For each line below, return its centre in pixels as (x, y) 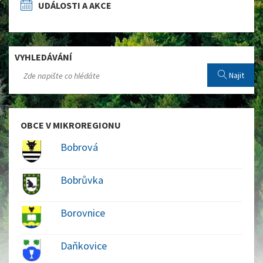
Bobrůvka (82, 180)
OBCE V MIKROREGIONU (71, 125)
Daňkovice (83, 245)
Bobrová (79, 147)
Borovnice (82, 213)
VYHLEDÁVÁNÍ (43, 57)
